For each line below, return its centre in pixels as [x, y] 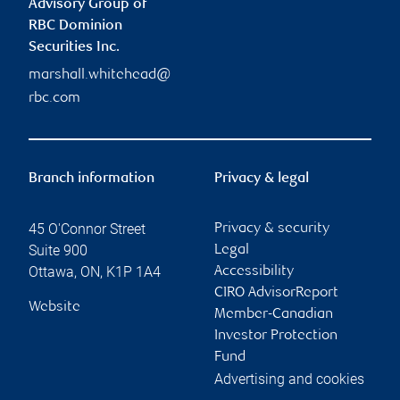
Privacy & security [272, 229]
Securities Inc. [74, 47]
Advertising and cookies [289, 379]
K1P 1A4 [133, 271]
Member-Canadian [274, 314]
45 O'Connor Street [87, 229]
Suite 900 [58, 250]
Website [54, 307]
